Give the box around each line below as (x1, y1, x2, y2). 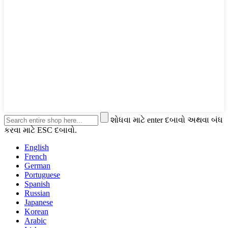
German (24, 161, 50, 170)
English (24, 142, 49, 152)
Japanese (24, 197, 53, 207)
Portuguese (24, 170, 60, 179)
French (24, 152, 47, 161)
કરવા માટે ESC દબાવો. (4, 125, 77, 134)
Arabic (24, 216, 46, 225)
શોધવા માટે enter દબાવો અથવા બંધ (110, 115, 223, 124)
